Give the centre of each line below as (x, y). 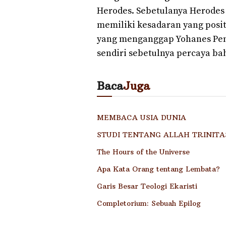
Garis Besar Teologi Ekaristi (147, 186)
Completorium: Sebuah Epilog (149, 203)
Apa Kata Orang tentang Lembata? (158, 169)
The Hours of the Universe (143, 152)
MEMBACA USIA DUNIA (142, 117)
